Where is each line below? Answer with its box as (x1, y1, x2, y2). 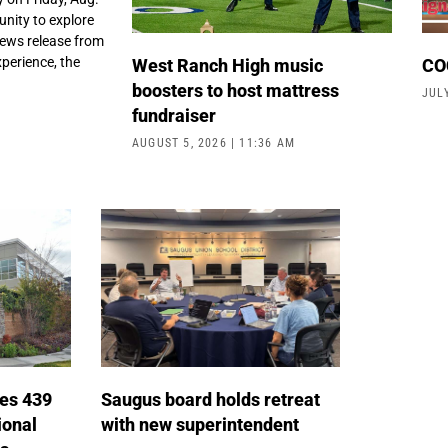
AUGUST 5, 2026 (132, 136, 231, 151)
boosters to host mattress (132, 80, 339, 102)
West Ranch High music (132, 55, 323, 77)
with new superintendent (100, 414, 303, 436)
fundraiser (132, 105, 220, 127)
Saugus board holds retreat (100, 389, 320, 411)
